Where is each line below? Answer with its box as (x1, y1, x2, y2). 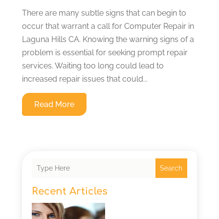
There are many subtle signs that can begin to (22, 8, 186, 18)
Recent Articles (31, 185, 108, 197)
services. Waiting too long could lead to (22, 61, 164, 70)
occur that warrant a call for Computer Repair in (22, 21, 194, 31)
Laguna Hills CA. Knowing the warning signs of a (22, 34, 194, 44)
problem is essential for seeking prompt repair (22, 47, 188, 57)
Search (160, 164, 183, 172)
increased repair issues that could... (22, 74, 148, 84)
